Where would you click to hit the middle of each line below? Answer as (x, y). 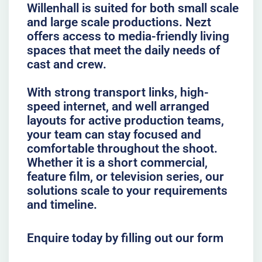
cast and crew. (66, 64)
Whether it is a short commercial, (117, 162)
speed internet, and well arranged (118, 106)
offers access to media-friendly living (128, 36)
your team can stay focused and (114, 134)
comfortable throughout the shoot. (122, 148)
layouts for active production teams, (125, 120)
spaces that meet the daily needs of (123, 50)
